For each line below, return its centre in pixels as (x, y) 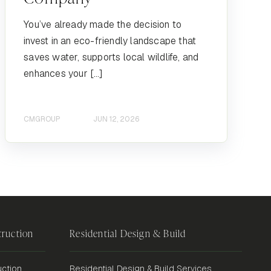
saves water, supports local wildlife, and (111, 57)
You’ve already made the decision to (103, 24)
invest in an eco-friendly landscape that (110, 41)
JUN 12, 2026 (116, 119)
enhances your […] (63, 73)
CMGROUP (42, 119)
